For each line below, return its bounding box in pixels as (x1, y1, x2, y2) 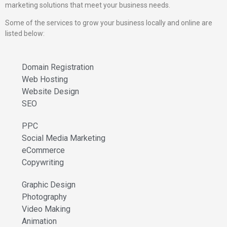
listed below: (5, 29, 45, 38)
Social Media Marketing (21, 133, 105, 143)
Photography (21, 192, 67, 202)
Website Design (21, 87, 79, 97)
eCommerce (21, 145, 65, 156)
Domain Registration (21, 62, 94, 72)
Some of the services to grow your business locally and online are (5, 19, 212, 27)
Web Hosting (21, 74, 68, 85)
